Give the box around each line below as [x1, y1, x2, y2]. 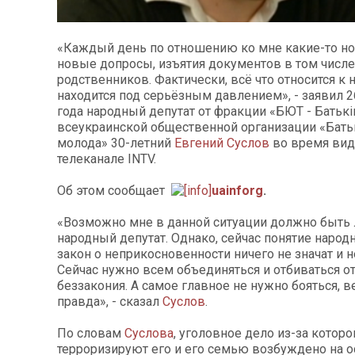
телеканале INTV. [57, 151, 156, 167]
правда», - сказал [57, 294, 162, 310]
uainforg [212, 183, 263, 199]
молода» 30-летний [57, 136, 171, 151]
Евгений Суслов [171, 136, 269, 151]
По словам [57, 326, 124, 342]
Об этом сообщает [57, 183, 171, 199]
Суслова [124, 326, 174, 342]
